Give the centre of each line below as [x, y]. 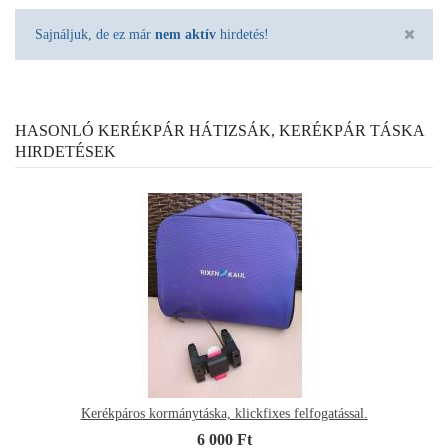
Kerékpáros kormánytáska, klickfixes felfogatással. [224, 413]
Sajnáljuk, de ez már [95, 34]
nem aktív [185, 34]
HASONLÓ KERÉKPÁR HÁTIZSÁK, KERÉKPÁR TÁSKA [219, 130]
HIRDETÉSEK [65, 151]
